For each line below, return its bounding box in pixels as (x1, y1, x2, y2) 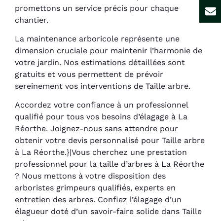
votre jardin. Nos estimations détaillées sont (15, 58, 185, 68)
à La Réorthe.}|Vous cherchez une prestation (15, 147, 187, 157)
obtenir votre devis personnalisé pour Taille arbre (15, 136, 205, 146)
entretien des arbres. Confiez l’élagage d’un (15, 195, 182, 205)
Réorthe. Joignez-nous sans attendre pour (15, 124, 178, 134)
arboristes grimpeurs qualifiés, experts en (15, 183, 176, 193)
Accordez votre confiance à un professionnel (15, 100, 188, 110)
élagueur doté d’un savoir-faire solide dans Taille (15, 207, 202, 217)
